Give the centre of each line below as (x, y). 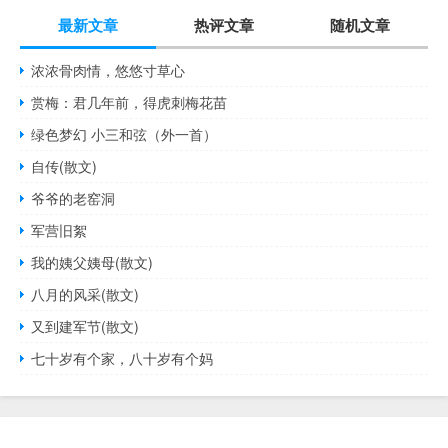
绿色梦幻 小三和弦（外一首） (124, 133)
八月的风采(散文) (85, 293)
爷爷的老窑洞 (73, 197)
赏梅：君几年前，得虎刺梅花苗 (129, 101)
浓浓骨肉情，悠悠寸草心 (108, 69)
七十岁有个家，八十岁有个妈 (122, 357)
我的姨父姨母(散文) (92, 261)
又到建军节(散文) (85, 325)
